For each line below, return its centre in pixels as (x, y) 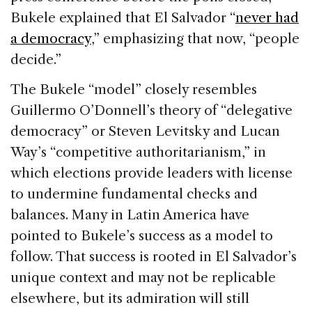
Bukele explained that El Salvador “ (123, 17)
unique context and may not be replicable (143, 277)
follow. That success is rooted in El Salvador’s (154, 256)
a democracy (51, 38)
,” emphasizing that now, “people (195, 38)
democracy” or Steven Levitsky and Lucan (145, 131)
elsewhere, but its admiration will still (130, 298)
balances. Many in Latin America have (130, 214)
